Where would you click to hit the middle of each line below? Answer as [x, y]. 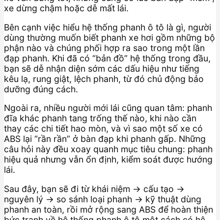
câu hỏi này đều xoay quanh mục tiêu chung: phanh [108, 149]
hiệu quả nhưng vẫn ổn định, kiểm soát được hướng [108, 160]
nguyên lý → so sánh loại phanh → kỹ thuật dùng [103, 199]
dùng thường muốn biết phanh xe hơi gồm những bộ [110, 37]
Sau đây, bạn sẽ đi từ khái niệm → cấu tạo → [94, 189]
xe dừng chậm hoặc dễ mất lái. [66, 8]
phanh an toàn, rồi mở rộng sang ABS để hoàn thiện [109, 209]
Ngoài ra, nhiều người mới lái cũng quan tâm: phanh [108, 108]
